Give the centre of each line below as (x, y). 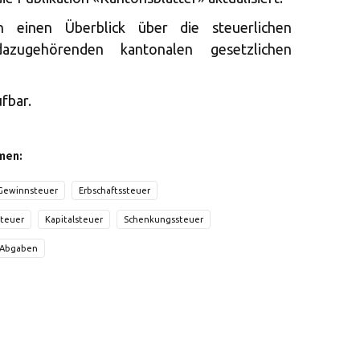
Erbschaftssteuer (115, 190)
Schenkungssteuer (164, 219)
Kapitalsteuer (74, 219)
